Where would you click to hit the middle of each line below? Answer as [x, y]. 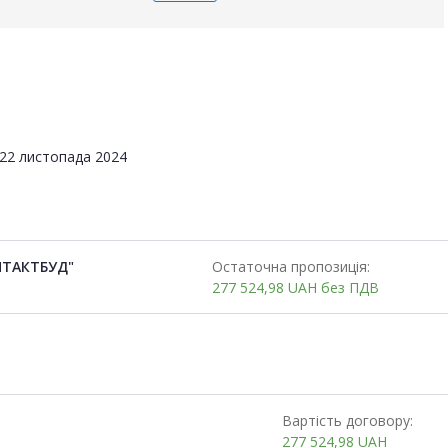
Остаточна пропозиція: [290, 266]
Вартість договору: [347, 420]
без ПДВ [349, 287]
